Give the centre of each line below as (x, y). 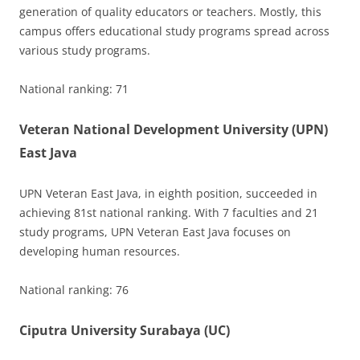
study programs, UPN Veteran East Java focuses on (155, 232)
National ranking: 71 (74, 89)
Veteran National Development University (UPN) (174, 130)
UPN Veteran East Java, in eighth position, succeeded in (168, 194)
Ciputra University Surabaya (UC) (125, 331)
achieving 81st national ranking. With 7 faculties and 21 (169, 213)
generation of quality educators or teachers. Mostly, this (170, 12)
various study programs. (85, 51)
